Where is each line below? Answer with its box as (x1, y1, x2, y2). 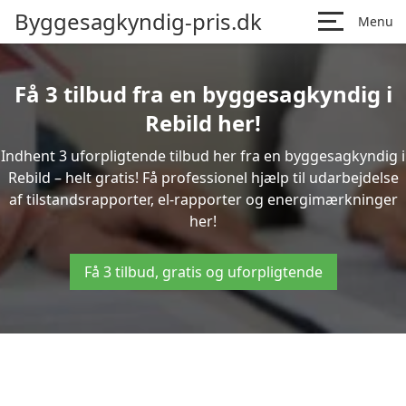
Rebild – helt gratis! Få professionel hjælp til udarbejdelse (7, 168, 399, 188)
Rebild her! (145, 108, 261, 138)
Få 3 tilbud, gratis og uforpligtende (83, 262, 323, 282)
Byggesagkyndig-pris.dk (14, 6, 262, 36)
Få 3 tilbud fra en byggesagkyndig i (14, 79, 392, 109)
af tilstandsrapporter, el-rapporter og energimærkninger (8, 189, 398, 209)
